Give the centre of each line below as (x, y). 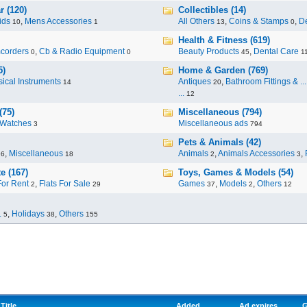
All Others (196, 21)
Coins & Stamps (259, 21)
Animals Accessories (256, 153)
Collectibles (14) (212, 10)
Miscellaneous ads (213, 123)
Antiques (195, 82)
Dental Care (276, 51)
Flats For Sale (65, 184)
